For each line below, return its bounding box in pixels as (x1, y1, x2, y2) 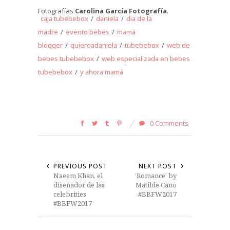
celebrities (53, 189, 86, 199)
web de (167, 41, 190, 50)
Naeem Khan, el (53, 171, 103, 181)
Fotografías (38, 6, 75, 16)
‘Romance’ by (135, 171, 177, 181)
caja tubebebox (41, 14, 88, 24)
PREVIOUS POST (53, 162, 107, 171)
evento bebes (66, 27, 109, 37)
